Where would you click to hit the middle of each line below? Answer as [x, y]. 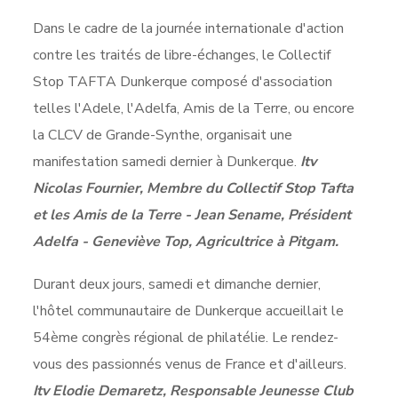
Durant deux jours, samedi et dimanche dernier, [177, 284]
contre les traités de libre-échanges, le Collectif [182, 55]
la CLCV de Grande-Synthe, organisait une [163, 135]
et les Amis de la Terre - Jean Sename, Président [192, 215]
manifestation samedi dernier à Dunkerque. [167, 161]
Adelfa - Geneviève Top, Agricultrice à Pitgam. [186, 241]
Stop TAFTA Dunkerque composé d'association [183, 81]
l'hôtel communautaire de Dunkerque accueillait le [189, 310]
